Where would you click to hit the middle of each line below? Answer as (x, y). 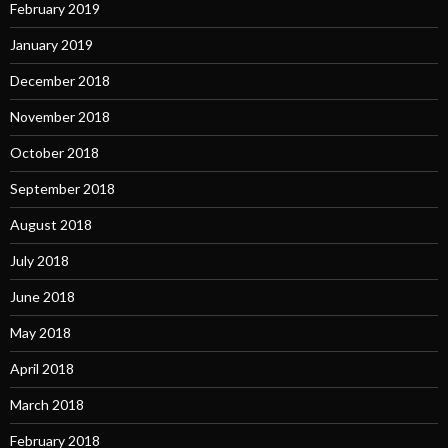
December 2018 (60, 81)
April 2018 (42, 369)
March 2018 (47, 405)
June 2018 (42, 297)
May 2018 (40, 333)
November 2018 (60, 117)
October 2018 (54, 153)
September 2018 (62, 189)
